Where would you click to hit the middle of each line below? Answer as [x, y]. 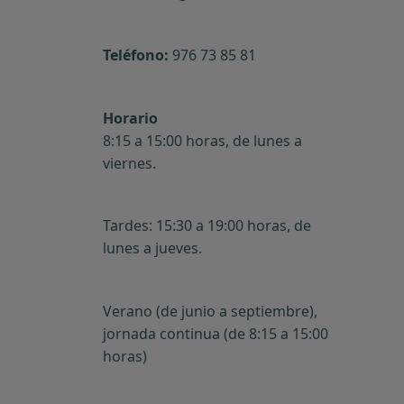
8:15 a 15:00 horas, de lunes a [202, 140]
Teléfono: [137, 55]
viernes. [129, 163]
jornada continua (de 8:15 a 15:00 [215, 334]
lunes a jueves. [152, 248]
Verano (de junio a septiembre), [210, 312]
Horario [130, 118]
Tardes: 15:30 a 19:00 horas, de [207, 226]
